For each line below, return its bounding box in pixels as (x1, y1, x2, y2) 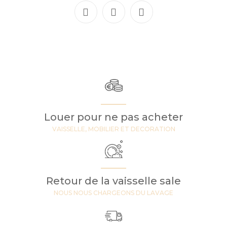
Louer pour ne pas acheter (44, 111, 183, 124)
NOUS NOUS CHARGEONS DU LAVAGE (54, 189, 173, 197)
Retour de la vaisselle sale (46, 175, 181, 187)
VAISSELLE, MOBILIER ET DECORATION (52, 125, 175, 133)
